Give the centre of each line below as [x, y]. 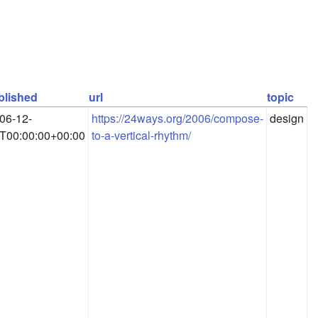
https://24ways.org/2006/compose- [177, 119]
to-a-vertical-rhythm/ [141, 136]
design [287, 119]
